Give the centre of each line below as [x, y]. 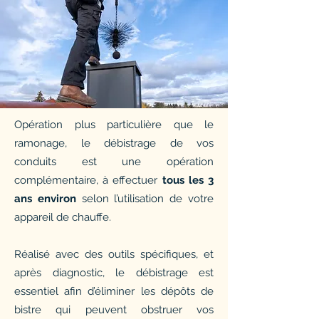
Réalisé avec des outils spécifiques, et [114, 254]
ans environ [48, 199]
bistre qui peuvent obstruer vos [114, 310]
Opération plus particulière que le [114, 125]
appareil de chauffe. [63, 217]
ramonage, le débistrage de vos [114, 143]
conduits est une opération [114, 162]
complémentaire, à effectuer [88, 180]
